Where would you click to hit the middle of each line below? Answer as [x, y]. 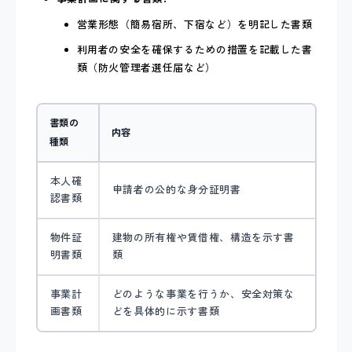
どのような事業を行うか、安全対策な [203, 294]
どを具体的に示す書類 [166, 311]
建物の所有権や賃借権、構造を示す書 [203, 237]
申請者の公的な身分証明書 [176, 189]
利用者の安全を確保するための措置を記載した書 [194, 50]
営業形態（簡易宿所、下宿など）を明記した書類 [194, 24]
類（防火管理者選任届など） [146, 68]
